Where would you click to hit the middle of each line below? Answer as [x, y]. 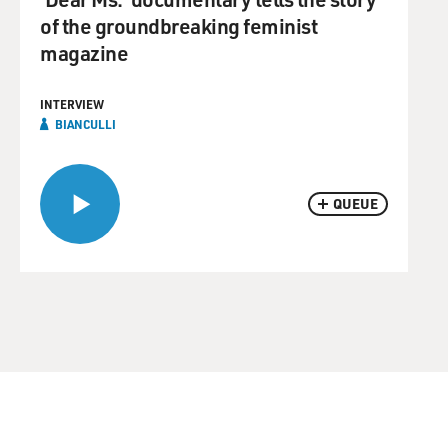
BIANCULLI [85, 124]
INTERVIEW [72, 104]
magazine [84, 52]
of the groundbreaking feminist [178, 25]
